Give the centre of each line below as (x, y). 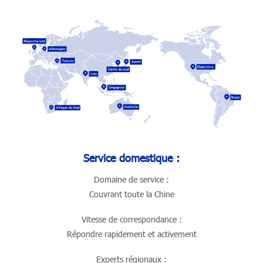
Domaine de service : (131, 179)
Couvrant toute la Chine (131, 194)
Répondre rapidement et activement (131, 234)
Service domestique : (131, 157)
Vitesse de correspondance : (131, 219)
